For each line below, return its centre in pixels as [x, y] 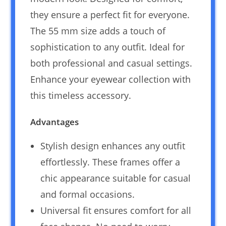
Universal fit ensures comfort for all [116, 211]
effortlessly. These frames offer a [110, 162]
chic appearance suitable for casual [116, 178]
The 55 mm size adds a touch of [98, 31]
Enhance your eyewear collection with [111, 79]
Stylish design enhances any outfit [113, 146]
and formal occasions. [88, 194]
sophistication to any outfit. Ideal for [108, 47]
